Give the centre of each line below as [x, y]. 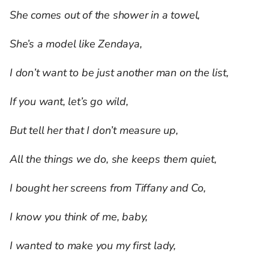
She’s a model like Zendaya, [76, 44]
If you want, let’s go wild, [69, 102]
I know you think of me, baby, [79, 217]
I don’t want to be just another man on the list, [119, 73]
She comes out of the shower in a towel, [105, 15]
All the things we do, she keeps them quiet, [113, 159]
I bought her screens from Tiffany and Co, [108, 188]
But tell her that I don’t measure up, [94, 131]
